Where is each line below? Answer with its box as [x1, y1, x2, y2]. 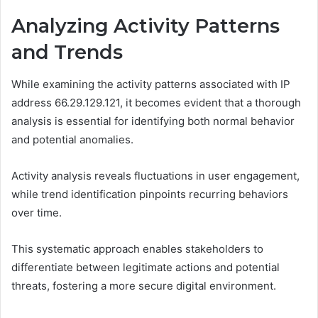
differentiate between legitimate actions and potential [11, 260, 280, 274]
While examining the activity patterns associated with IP [11, 77, 290, 91]
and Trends [11, 40, 123, 65]
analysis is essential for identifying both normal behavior [11, 114, 295, 128]
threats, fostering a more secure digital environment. [11, 278, 276, 292]
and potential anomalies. [11, 132, 133, 146]
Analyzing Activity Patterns [11, 14, 280, 38]
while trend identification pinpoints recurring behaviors [11, 187, 288, 201]
